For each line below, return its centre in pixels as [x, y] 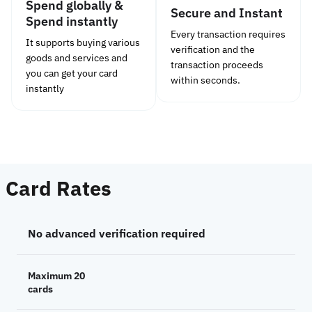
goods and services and [77, 57]
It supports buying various [83, 42]
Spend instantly [72, 21]
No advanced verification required [117, 233]
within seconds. [205, 80]
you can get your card [72, 73]
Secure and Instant [227, 13]
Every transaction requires [228, 34]
